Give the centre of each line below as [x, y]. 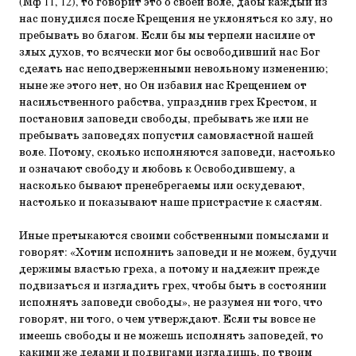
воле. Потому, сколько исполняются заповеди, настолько [177, 153]
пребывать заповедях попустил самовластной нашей [166, 136]
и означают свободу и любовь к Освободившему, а [157, 169]
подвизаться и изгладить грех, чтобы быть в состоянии [173, 286]
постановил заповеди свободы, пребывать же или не [164, 119]
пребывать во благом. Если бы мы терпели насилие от [167, 36]
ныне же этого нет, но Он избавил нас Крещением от [163, 86]
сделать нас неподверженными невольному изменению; [174, 69]
